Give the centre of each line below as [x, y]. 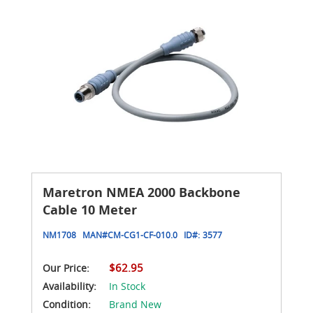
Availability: [71, 286]
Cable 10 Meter [90, 210]
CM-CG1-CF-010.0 [143, 234]
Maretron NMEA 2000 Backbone [141, 192]
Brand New [135, 304]
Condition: [67, 304]
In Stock [127, 286]
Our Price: [66, 268]
